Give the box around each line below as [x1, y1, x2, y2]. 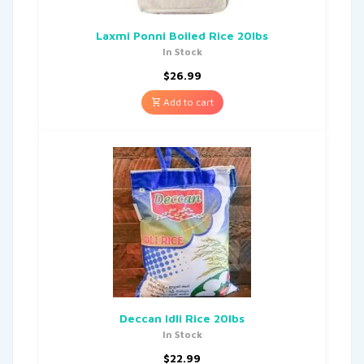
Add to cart [160, 95, 214, 108]
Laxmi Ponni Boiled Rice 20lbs [96, 28, 268, 42]
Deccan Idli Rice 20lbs [119, 310, 245, 325]
